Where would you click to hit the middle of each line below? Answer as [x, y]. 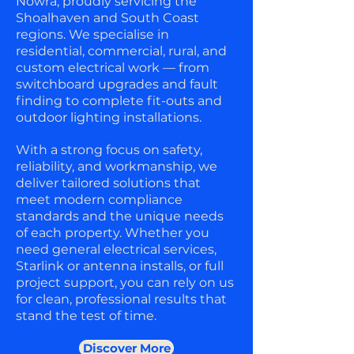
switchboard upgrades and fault [117, 84]
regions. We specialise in [92, 34]
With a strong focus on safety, [109, 150]
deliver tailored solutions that [108, 183]
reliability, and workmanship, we [117, 166]
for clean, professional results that [121, 299]
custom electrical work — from [113, 68]
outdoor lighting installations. [109, 117]
